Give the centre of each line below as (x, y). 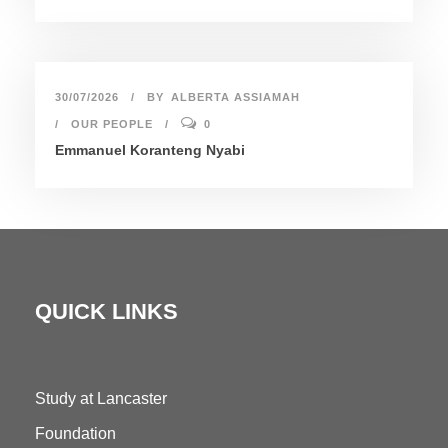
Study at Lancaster (101, 398)
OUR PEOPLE (112, 123)
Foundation (75, 433)
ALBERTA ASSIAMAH (235, 96)
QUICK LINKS (106, 311)
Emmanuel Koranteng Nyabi (150, 149)
